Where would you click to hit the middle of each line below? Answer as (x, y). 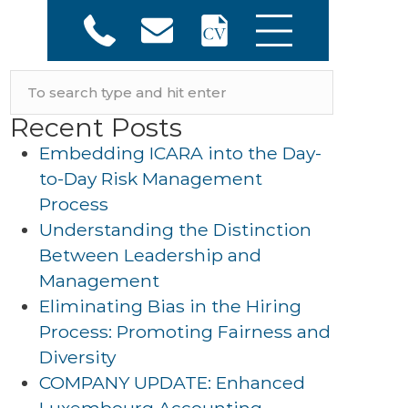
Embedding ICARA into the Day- (180, 153)
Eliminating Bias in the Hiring (170, 306)
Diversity (77, 357)
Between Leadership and (150, 255)
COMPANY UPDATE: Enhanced (172, 382)
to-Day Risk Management (151, 178)
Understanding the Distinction (175, 229)
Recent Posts (96, 127)
